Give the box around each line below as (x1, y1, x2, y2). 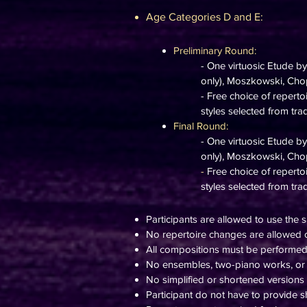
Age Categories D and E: (146, 11, 263, 23)
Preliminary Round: (173, 45, 256, 56)
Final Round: (173, 120, 228, 132)
